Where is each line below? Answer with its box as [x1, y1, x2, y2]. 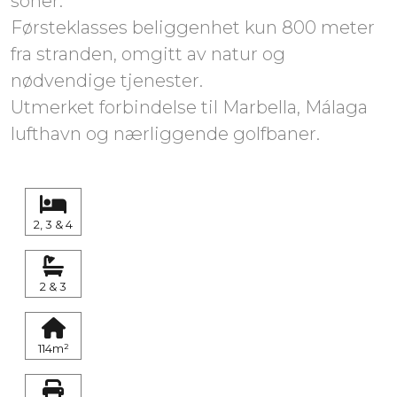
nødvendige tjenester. [11, 70, 203, 91]
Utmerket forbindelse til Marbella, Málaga [11, 97, 368, 118]
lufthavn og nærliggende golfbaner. [11, 123, 320, 144]
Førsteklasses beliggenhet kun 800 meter [11, 17, 375, 38]
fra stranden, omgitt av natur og [11, 43, 285, 65]
